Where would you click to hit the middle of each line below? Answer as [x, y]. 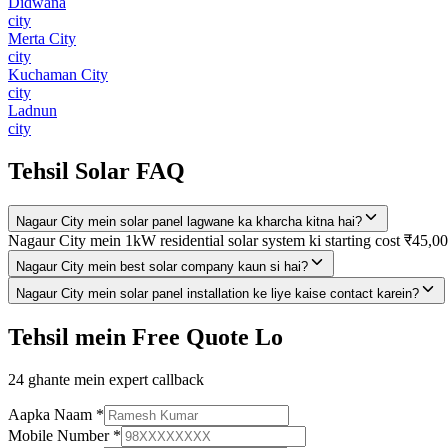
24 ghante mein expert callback [106, 379]
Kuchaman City [58, 75]
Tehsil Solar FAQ [96, 171]
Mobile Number [58, 435]
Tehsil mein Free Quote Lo [145, 336]
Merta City [42, 39]
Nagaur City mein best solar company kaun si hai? [162, 267]
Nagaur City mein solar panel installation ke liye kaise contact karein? [217, 294]
